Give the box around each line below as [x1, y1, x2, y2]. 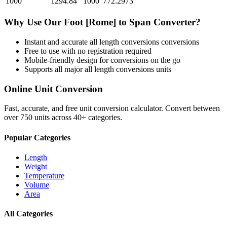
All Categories [4, 209, 53, 218]
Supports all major [24, 64, 85, 73]
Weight [24, 162, 47, 171]
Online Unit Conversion [4, 83, 103, 94]
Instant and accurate [24, 37, 90, 46]
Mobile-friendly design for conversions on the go [24, 55, 180, 64]
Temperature [24, 171, 64, 180]
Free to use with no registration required [24, 46, 152, 55]
